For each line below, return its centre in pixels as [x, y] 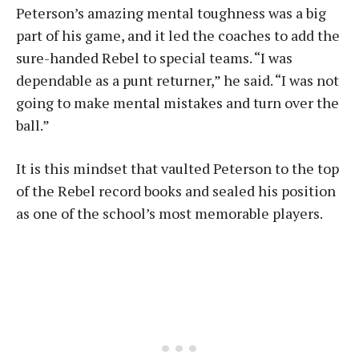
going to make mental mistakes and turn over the [177, 103]
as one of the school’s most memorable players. [169, 213]
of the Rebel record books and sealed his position [176, 191]
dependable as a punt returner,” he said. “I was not [177, 80]
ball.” [33, 125]
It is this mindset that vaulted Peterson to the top [177, 168]
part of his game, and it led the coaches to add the [178, 35]
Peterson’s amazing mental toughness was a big [171, 13]
